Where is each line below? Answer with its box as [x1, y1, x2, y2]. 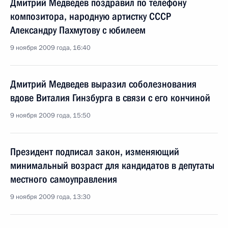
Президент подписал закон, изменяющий [10, 146, 179, 158]
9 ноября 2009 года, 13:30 [10, 192, 91, 202]
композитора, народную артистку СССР [10, 10, 171, 22]
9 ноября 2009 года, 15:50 [10, 111, 91, 120]
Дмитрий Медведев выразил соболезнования [10, 78, 196, 90]
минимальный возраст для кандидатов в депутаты [10, 159, 214, 172]
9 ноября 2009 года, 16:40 [10, 43, 91, 52]
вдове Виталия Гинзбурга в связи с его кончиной [10, 92, 210, 104]
